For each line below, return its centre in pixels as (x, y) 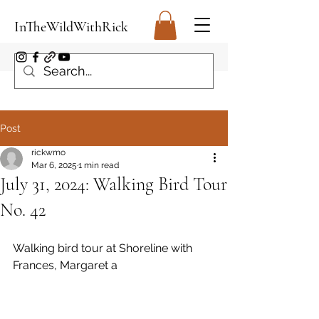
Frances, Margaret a (65, 265)
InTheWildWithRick (71, 27)
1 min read (99, 165)
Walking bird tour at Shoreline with (104, 248)
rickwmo (48, 152)
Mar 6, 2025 (54, 165)
